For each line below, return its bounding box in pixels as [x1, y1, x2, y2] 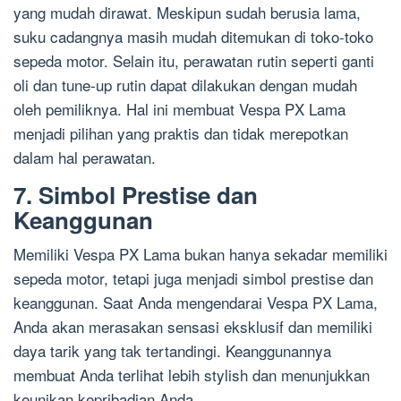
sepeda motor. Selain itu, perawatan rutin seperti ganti [13, 49, 374, 73]
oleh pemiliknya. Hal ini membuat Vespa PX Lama [13, 98, 346, 121]
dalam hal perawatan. [13, 146, 156, 169]
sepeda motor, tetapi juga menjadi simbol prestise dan [13, 267, 373, 290]
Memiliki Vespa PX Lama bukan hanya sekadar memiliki [13, 243, 388, 266]
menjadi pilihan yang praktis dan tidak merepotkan [13, 122, 348, 145]
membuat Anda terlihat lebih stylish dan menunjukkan [13, 363, 370, 387]
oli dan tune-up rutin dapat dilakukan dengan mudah [13, 73, 357, 97]
